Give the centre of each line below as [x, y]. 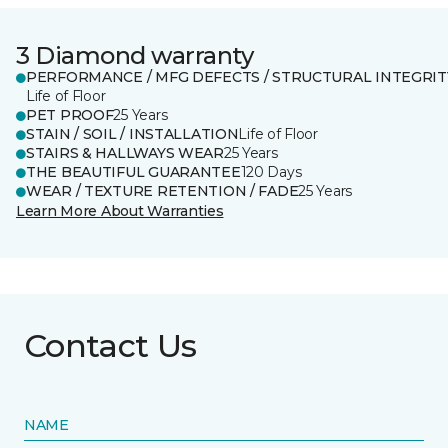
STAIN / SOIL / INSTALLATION [132, 134]
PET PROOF [70, 115]
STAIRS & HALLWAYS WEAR [125, 153]
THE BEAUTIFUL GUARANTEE [133, 172]
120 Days [271, 172]
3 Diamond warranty [135, 55]
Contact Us [110, 345]
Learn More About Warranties [120, 211]
